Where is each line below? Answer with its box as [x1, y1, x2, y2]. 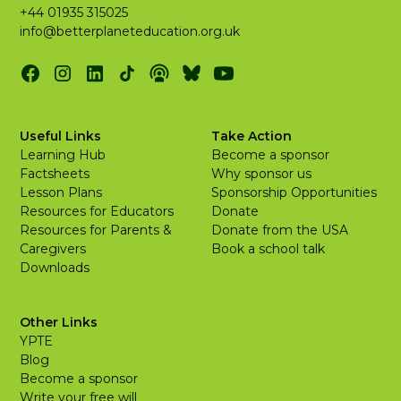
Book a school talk [211, 241, 325, 257]
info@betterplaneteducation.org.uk [20, 23, 241, 39]
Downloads [20, 260, 90, 276]
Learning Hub [20, 147, 107, 163]
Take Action [211, 128, 292, 144]
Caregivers [20, 241, 87, 257]
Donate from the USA [211, 222, 348, 238]
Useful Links [20, 128, 102, 144]
